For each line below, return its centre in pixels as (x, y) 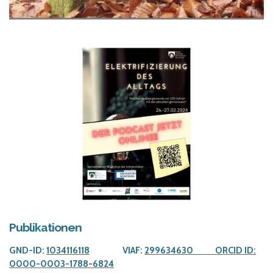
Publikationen (46, 228)
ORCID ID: (236, 251)
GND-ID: (28, 251)
